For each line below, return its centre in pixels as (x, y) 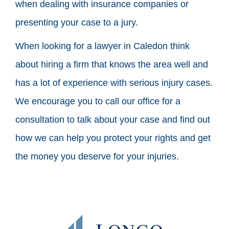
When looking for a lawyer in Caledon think (102, 46)
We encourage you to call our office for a (98, 101)
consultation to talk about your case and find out (113, 119)
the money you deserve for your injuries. (97, 156)
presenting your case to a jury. (77, 22)
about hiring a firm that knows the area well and (112, 64)
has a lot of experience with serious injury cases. (114, 83)
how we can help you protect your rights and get (113, 138)
